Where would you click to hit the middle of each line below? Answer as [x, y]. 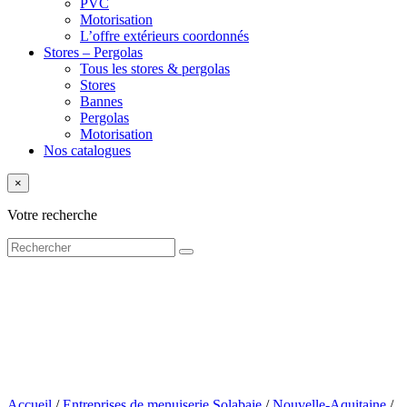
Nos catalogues [87, 150]
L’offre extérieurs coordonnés [164, 36]
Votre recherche [52, 215]
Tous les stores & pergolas [155, 69]
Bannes [101, 101]
